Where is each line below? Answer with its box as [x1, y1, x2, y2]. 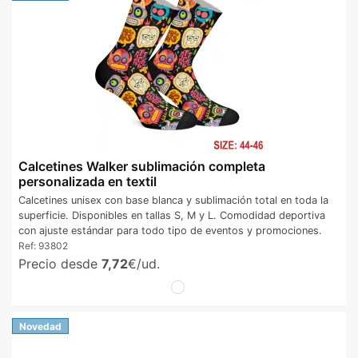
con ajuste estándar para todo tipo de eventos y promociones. [18, 225, 322, 237]
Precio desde [18, 256, 101, 272]
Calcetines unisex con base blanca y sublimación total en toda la [18, 194, 328, 207]
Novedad [19, 320, 62, 332]
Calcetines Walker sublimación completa [18, 158, 265, 175]
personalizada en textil [18, 173, 157, 190]
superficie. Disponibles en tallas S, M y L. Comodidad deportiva [18, 209, 325, 222]
